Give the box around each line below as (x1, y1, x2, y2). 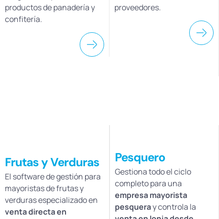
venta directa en (5, 206, 66, 217)
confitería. (5, 14, 42, 25)
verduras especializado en (5, 194, 98, 205)
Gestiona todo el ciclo (115, 166, 191, 177)
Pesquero (115, 149, 165, 165)
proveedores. (114, 2, 161, 13)
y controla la (151, 201, 196, 212)
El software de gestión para (5, 171, 101, 182)
